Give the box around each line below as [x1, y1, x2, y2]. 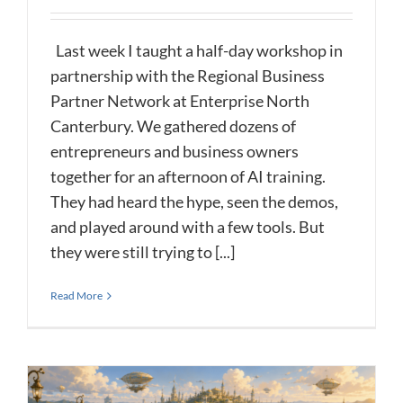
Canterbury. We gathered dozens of [50, 116, 296, 137]
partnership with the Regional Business [50, 66, 325, 86]
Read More [50, 289, 103, 303]
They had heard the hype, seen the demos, [50, 192, 338, 212]
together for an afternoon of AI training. [50, 166, 326, 187]
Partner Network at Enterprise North [50, 91, 309, 112]
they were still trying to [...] [50, 242, 235, 263]
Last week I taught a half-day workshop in [50, 40, 343, 61]
